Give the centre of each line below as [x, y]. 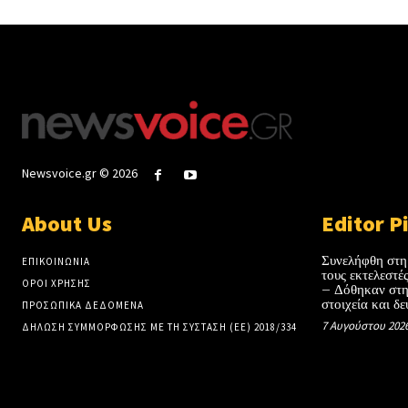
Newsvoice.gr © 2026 [80, 173]
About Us [67, 224]
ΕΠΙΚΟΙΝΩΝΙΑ [56, 262]
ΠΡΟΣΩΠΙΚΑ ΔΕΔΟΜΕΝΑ [83, 306]
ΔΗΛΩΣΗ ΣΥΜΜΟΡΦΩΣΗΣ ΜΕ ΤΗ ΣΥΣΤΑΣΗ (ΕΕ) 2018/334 [159, 327]
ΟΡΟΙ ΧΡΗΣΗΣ [56, 284]
